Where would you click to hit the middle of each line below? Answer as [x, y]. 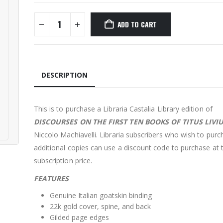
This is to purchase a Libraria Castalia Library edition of [123, 109]
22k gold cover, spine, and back [100, 206]
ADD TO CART [137, 24]
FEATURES [51, 178]
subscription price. [63, 161]
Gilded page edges [79, 217]
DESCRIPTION [64, 75]
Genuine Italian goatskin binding [101, 195]
